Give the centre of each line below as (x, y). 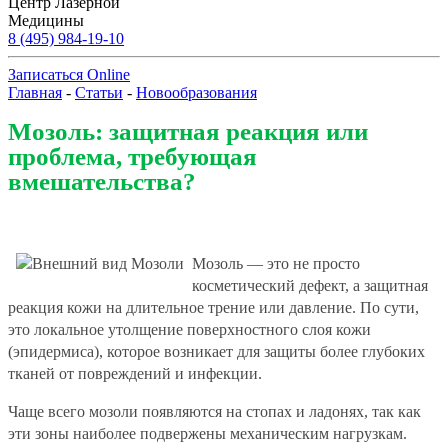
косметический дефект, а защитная (310, 285)
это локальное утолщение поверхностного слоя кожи (189, 329)
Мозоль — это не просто (276, 263)
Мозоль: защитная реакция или (188, 131)
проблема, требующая (132, 156)
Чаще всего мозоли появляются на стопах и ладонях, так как (214, 411)
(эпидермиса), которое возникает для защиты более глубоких (216, 351)
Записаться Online (69, 74)
